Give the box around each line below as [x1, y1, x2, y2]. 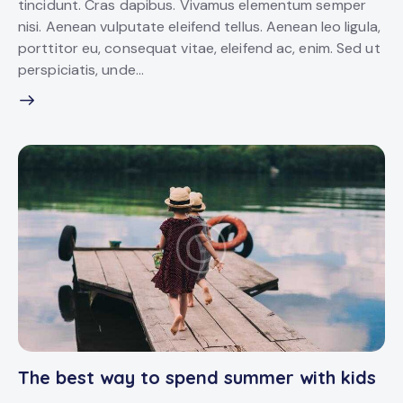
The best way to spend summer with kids [18, 366, 376, 390]
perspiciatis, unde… [18, 59, 144, 79]
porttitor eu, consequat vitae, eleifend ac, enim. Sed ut [18, 38, 381, 58]
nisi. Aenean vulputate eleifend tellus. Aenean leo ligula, [18, 16, 381, 36]
